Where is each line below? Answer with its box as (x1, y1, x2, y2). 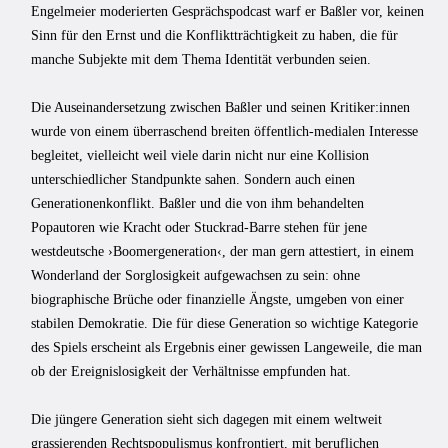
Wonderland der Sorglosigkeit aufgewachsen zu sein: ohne (31, 267, 360, 283)
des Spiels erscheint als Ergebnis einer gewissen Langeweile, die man (31, 339, 422, 355)
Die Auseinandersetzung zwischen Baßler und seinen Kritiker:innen (31, 99, 410, 115)
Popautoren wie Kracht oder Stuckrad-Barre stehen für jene (31, 219, 367, 235)
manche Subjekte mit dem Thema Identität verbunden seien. (31, 51, 371, 67)
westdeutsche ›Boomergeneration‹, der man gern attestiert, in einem (31, 243, 414, 259)
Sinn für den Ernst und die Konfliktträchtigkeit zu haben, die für (31, 27, 398, 43)
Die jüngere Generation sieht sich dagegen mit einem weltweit (31, 411, 382, 427)
